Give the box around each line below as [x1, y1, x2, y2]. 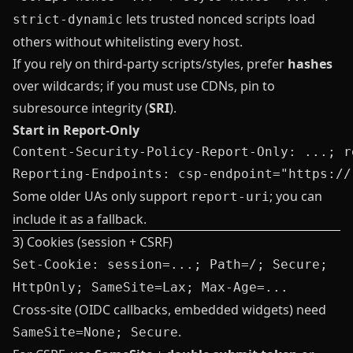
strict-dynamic [13, 12, 123, 27]
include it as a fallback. [13, 210, 147, 228]
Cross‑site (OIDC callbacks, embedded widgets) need [13, 301, 326, 318]
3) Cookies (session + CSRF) [13, 233, 173, 251]
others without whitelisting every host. [13, 33, 243, 50]
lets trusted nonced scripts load [123, 10, 315, 28]
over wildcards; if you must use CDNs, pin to [13, 77, 275, 95]
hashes [288, 55, 333, 72]
